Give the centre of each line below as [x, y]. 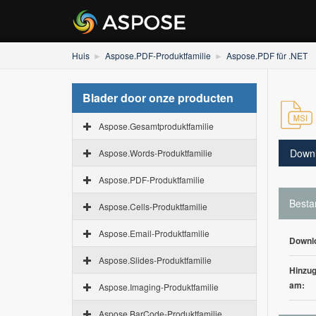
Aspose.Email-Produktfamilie [154, 233]
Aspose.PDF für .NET [267, 55]
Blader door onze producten [158, 98]
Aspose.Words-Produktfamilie [156, 153]
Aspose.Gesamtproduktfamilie [156, 126]
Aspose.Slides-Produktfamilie [155, 260]
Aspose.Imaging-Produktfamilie [159, 287]
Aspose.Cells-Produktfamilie [153, 206]
